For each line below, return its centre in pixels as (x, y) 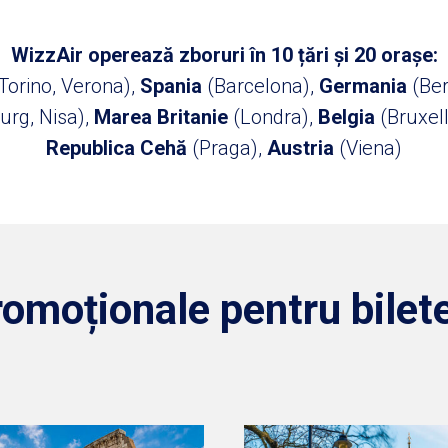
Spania (173, 86)
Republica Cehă (119, 148)
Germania (365, 86)
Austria (303, 148)
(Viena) (370, 148)
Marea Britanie (160, 117)
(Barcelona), (263, 86)
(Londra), (272, 117)
